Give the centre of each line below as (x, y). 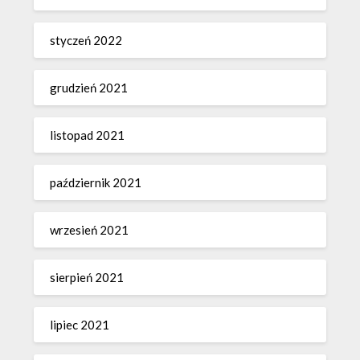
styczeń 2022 (86, 40)
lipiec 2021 (80, 325)
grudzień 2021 (89, 88)
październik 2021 (96, 182)
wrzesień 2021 (90, 230)
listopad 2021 (88, 135)
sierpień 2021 (87, 277)
